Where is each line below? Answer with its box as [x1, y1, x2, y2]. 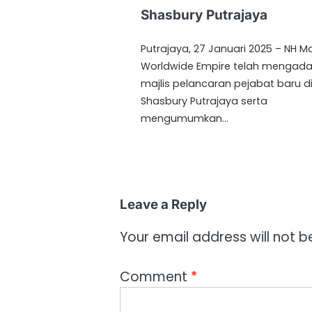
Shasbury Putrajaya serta [141, 94, 267, 109]
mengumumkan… [141, 111, 228, 126]
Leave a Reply [120, 196, 207, 213]
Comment [120, 267, 191, 286]
